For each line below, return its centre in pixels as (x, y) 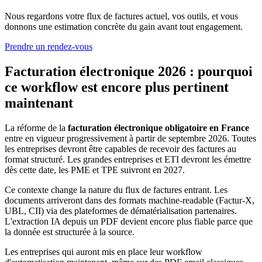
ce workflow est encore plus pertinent (117, 87)
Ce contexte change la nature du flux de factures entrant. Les (116, 189)
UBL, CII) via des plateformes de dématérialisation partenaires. (121, 211)
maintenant (39, 103)
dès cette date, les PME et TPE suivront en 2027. (95, 170)
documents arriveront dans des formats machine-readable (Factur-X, (130, 200)
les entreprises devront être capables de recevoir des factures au (120, 149)
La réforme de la (36, 127)
